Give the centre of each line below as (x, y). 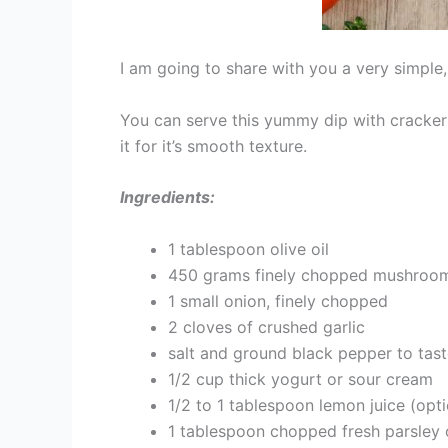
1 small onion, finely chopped (278, 300)
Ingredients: (167, 197)
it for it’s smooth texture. (213, 145)
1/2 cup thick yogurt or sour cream (300, 378)
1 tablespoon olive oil (248, 248)
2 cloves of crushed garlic (266, 326)
